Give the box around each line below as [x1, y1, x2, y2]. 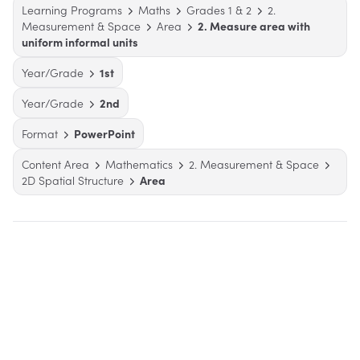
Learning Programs [22, 2, 122, 18]
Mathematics [105, 156, 173, 173]
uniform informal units [22, 34, 138, 51]
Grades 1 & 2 [186, 2, 252, 18]
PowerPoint [74, 125, 135, 142]
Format [22, 125, 58, 142]
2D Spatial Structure [22, 172, 124, 189]
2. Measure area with [198, 18, 310, 35]
